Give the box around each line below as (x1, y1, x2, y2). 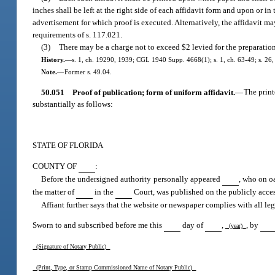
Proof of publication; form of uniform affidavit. (72, 87, 235, 97)
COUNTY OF (33, 161, 79, 171)
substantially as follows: (33, 99, 114, 109)
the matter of (33, 187, 77, 196)
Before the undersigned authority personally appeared (41, 174, 222, 184)
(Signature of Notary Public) (33, 243, 110, 250)
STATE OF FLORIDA (33, 141, 104, 150)
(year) (225, 222, 246, 229)
